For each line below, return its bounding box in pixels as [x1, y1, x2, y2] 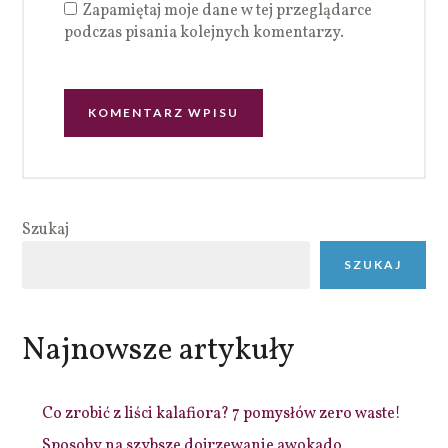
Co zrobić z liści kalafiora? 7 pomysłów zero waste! [42, 402, 402, 425]
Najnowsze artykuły [22, 328, 296, 373]
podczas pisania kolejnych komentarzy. [64, 21, 345, 44]
